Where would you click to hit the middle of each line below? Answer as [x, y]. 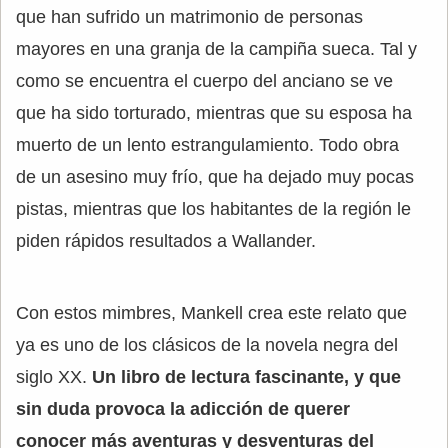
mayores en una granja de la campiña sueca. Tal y [216, 48]
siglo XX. [54, 376]
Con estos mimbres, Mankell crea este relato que [211, 312]
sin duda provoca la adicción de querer [183, 408]
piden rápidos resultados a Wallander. [166, 240]
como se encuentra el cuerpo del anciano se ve [204, 80]
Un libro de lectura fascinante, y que [246, 376]
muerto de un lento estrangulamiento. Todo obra [207, 144]
